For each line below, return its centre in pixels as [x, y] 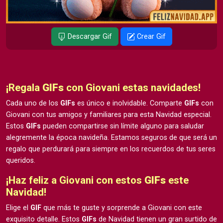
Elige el [18, 208]
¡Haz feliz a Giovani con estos [75, 180]
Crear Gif [150, 36]
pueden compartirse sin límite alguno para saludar [122, 126]
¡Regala [24, 87]
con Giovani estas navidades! [132, 87]
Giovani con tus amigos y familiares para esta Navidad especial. [109, 114]
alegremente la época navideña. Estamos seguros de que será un [111, 137]
